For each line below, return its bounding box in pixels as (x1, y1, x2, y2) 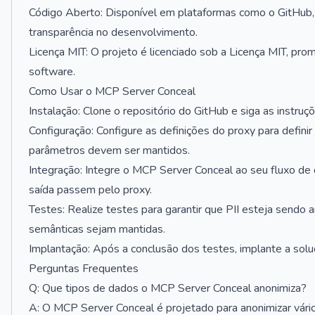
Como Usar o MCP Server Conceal (29, 84, 195, 99)
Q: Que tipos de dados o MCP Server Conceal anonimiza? (29, 281, 307, 296)
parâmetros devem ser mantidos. (29, 143, 190, 158)
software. (29, 64, 75, 79)
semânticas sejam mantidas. (29, 221, 165, 237)
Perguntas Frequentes (29, 261, 139, 276)
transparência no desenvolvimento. (29, 25, 198, 40)
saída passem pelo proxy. (29, 182, 152, 198)
